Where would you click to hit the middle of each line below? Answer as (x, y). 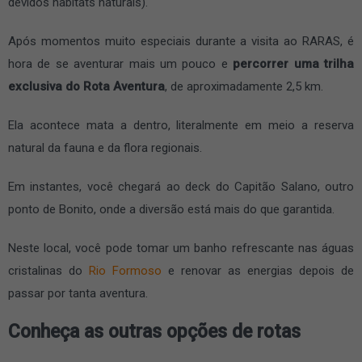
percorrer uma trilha (294, 63)
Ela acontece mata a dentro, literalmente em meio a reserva (181, 125)
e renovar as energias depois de (258, 270)
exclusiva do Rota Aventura (86, 86)
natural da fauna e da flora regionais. (107, 147)
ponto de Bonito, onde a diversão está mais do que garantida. (171, 209)
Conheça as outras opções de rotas (154, 331)
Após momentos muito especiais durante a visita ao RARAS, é (181, 41)
